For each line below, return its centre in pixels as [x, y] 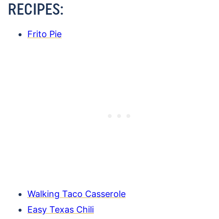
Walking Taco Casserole [77, 194]
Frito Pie [44, 34]
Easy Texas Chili [61, 210]
